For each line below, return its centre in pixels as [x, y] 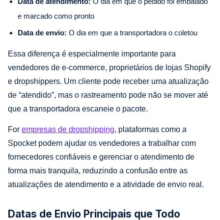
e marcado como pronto [56, 16]
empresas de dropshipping [68, 129]
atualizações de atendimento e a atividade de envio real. [106, 184]
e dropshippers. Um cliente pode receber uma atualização [108, 81]
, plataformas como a [151, 129]
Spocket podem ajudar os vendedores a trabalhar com [102, 143]
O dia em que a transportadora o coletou [132, 32]
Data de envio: [42, 32]
